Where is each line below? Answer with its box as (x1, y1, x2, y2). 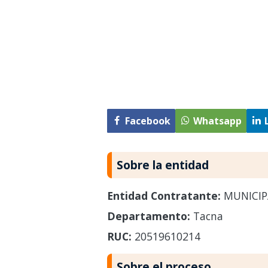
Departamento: (106, 208, 190, 223)
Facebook (124, 114, 170, 127)
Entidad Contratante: (106, 188, 221, 203)
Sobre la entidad (116, 156, 209, 173)
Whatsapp (193, 114, 242, 127)
